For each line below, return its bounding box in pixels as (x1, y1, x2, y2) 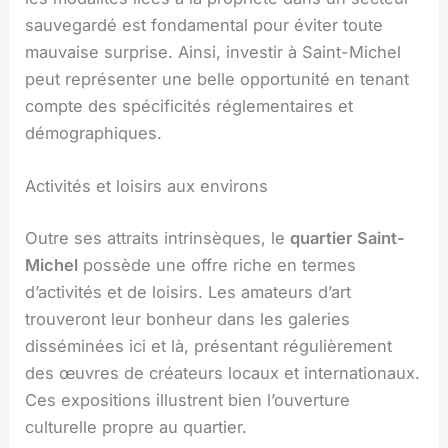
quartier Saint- (290, 227, 406, 248)
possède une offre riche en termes (78, 254, 357, 275)
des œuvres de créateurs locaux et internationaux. (25, 362, 421, 383)
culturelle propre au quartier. (25, 416, 248, 437)
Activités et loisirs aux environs (25, 176, 269, 197)
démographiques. (25, 122, 163, 143)
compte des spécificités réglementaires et (25, 95, 354, 116)
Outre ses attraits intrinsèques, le (25, 227, 291, 248)
